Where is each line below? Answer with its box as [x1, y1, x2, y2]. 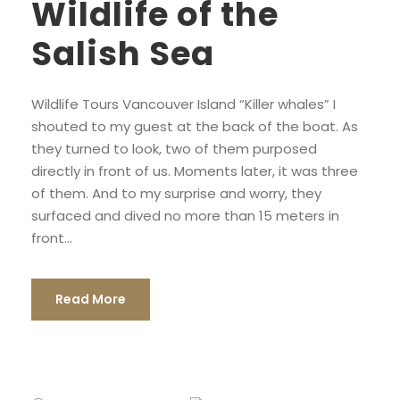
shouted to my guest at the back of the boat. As [31, 117, 358, 137]
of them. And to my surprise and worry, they [31, 184, 321, 204]
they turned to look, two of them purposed [31, 139, 317, 159]
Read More [55, 290, 126, 309]
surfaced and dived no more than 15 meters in [31, 206, 339, 226]
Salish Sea [31, 30, 214, 78]
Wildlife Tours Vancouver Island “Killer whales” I [31, 95, 336, 114]
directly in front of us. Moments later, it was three [31, 162, 358, 181]
